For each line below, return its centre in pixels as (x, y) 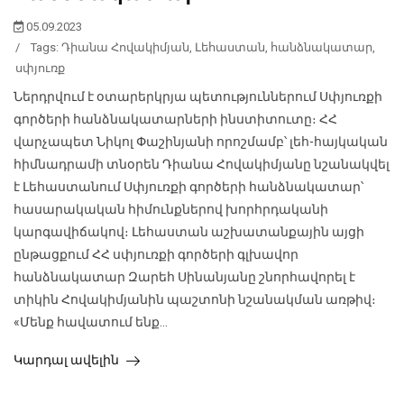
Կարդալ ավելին (68, 360)
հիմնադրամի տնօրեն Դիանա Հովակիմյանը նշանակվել (202, 165)
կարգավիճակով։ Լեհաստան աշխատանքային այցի (189, 232)
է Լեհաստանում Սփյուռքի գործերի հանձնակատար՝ (188, 187)
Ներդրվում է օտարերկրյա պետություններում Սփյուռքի (198, 97)
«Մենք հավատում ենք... (91, 322)
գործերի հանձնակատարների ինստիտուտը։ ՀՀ (175, 119)
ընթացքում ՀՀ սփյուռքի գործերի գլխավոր (156, 255)
